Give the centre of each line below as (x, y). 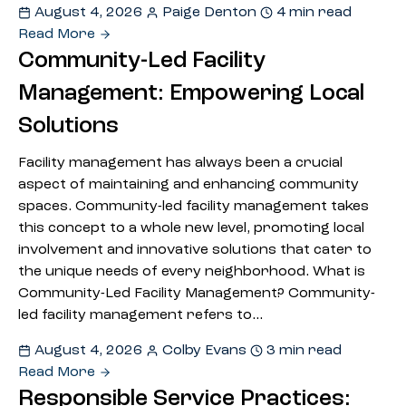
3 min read (302, 351)
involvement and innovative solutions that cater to (195, 250)
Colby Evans (204, 351)
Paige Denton (209, 13)
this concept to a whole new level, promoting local (191, 228)
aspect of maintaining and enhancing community (188, 185)
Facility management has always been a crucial (180, 163)
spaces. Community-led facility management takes (193, 207)
